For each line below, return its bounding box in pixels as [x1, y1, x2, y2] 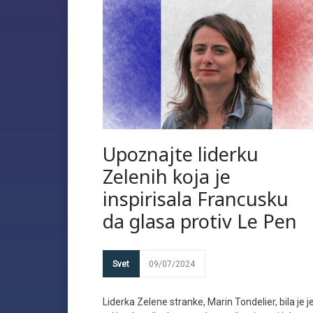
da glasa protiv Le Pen [103, 208, 297, 234]
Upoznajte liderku [103, 141, 259, 167]
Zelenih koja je [103, 163, 231, 189]
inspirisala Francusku [103, 186, 289, 212]
